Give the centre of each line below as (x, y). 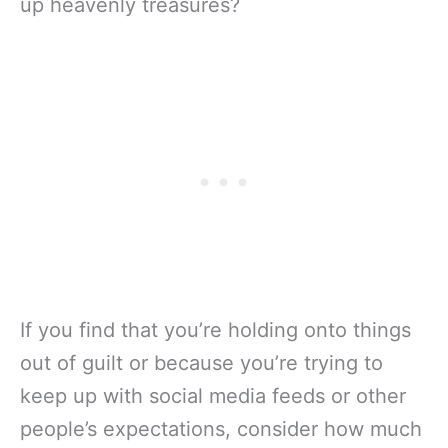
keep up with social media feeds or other (213, 396)
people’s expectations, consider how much (221, 429)
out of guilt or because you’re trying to (201, 363)
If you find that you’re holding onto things (215, 330)
